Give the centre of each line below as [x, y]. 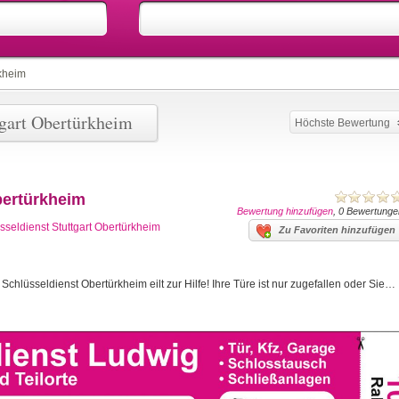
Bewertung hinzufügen [285, 211]
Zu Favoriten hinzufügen [337, 230]
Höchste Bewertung [342, 123]
